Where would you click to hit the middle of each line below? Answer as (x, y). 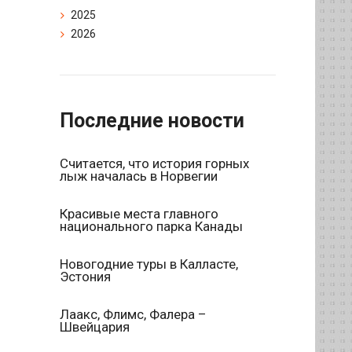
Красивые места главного (139, 214)
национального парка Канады (151, 227)
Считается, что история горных (154, 164)
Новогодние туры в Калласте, (149, 264)
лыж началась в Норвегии (139, 176)
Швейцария (95, 327)
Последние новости (152, 121)
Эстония (85, 277)
